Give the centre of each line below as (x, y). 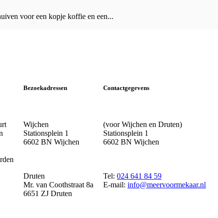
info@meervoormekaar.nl (167, 185)
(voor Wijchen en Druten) (143, 125)
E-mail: (115, 185)
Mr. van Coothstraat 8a (58, 185)
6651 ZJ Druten (48, 194)
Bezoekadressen (45, 88)
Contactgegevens (126, 88)
